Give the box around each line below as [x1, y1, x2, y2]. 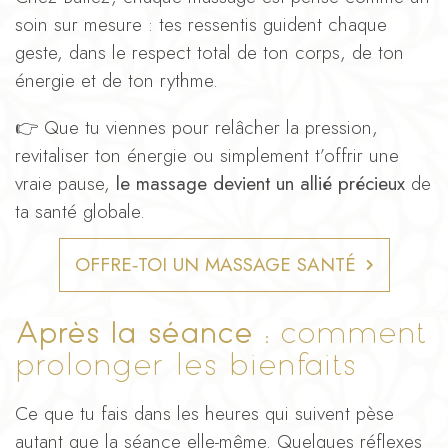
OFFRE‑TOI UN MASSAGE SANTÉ [74, 250, 356, 278]
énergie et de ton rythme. [15, 66, 218, 94]
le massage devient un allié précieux [116, 169, 405, 197]
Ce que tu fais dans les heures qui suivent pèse [15, 399, 394, 427]
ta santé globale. [15, 197, 145, 225]
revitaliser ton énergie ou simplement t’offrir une [15, 141, 399, 169]
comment [268, 318, 428, 346]
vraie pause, [15, 169, 116, 197]
